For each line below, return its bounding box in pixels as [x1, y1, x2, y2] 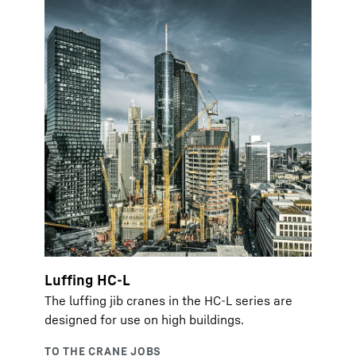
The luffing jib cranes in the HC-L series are [44, 292, 292, 308]
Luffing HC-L [44, 271, 130, 288]
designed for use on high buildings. [44, 311, 244, 327]
